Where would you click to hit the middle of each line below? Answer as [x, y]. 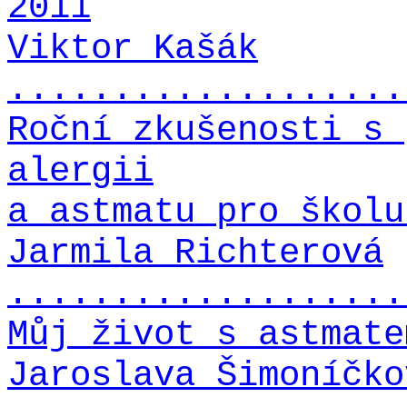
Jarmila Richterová [195, 253]
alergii [80, 171]
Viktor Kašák [133, 48]
